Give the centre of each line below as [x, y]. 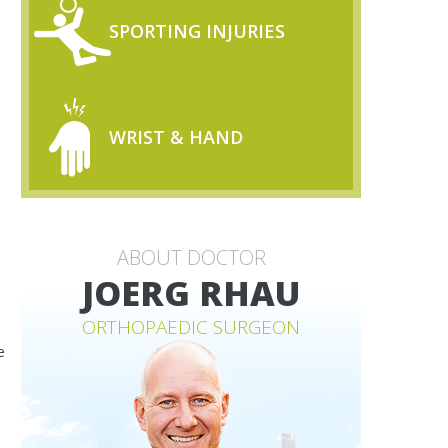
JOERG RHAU [191, 293]
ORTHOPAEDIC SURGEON [191, 327]
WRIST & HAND [176, 137]
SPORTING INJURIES [197, 31]
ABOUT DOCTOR [191, 257]
